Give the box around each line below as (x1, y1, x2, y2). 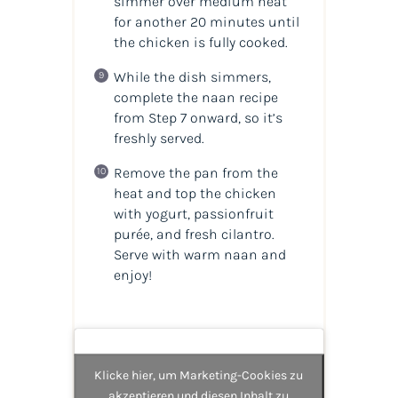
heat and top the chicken (113, 185, 276, 203)
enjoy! (113, 267, 152, 284)
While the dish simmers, (113, 68, 271, 86)
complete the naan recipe (113, 89, 278, 107)
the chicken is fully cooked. (113, 34, 288, 52)
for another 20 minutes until (113, 13, 299, 31)
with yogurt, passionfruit (113, 205, 274, 223)
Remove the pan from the (113, 164, 278, 182)
